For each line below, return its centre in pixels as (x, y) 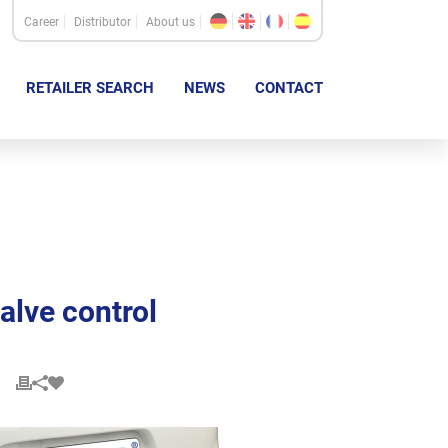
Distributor (102, 22)
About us (170, 22)
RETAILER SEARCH (90, 88)
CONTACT (289, 88)
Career (41, 22)
